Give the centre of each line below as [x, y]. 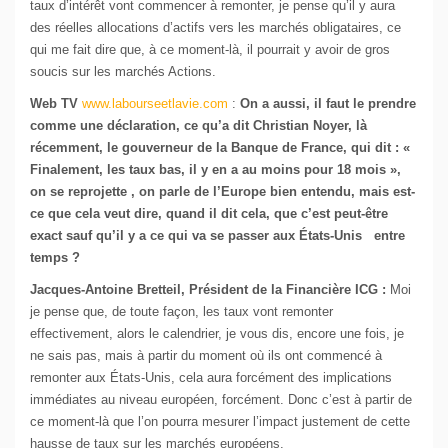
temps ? [55, 258]
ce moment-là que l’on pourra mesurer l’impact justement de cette [220, 422]
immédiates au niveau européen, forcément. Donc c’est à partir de [221, 400]
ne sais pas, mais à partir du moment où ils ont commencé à [206, 356]
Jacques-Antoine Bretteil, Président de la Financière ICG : [210, 290]
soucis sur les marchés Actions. [123, 72]
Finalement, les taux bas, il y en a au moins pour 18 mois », [215, 170]
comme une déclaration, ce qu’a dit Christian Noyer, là [198, 126]
